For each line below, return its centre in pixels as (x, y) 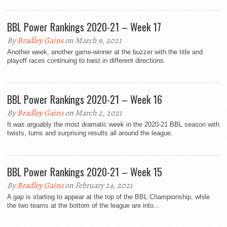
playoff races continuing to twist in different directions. (86, 61)
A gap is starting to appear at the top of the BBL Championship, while (108, 197)
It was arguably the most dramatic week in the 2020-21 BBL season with (113, 125)
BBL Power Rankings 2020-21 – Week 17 (84, 27)
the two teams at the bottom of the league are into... (83, 206)
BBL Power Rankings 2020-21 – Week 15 (85, 172)
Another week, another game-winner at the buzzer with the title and (105, 52)
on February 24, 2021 (98, 186)
